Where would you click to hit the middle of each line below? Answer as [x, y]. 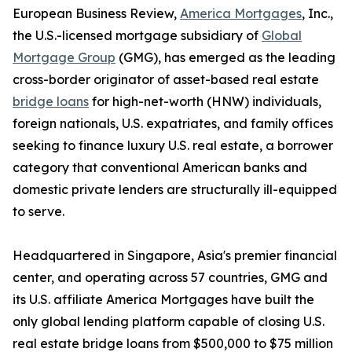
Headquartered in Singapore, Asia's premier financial [175, 256]
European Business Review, [96, 14]
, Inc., [317, 14]
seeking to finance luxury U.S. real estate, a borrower [173, 146]
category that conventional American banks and [160, 168]
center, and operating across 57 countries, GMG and [170, 278]
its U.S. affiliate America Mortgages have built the [163, 300]
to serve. [38, 212]
